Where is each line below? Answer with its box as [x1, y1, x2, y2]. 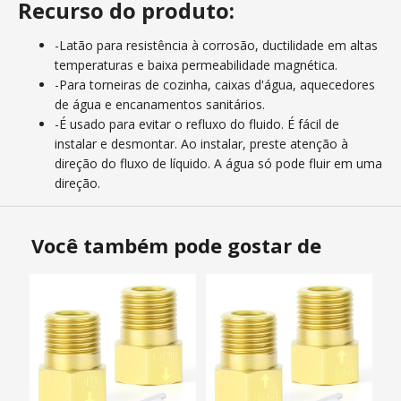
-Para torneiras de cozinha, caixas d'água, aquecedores [55, 76, 375, 94]
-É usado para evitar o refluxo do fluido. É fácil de [55, 115, 339, 133]
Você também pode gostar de [31, 232, 321, 260]
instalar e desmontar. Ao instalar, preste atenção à [55, 135, 348, 153]
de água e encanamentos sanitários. [55, 96, 265, 114]
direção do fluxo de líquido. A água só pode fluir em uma [55, 155, 382, 173]
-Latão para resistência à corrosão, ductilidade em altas [55, 37, 378, 55]
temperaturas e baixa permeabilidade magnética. [55, 56, 337, 74]
